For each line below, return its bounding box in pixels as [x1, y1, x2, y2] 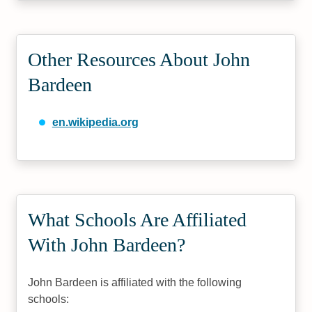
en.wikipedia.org [52, 116, 139, 128]
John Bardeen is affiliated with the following [28, 276, 242, 288]
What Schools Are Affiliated [28, 208, 247, 231]
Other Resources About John [28, 48, 251, 70]
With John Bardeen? [28, 233, 186, 256]
